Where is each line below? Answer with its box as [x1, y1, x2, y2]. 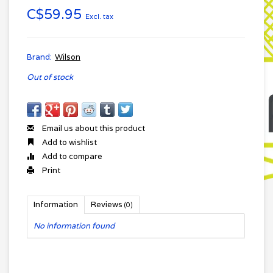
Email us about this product [40, 123, 145, 133]
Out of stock [27, 72, 73, 82]
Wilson [55, 52, 80, 62]
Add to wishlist [40, 137, 97, 147]
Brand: [27, 52, 52, 62]
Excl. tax [85, 12, 113, 21]
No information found [34, 221, 115, 231]
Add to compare [40, 151, 102, 161]
